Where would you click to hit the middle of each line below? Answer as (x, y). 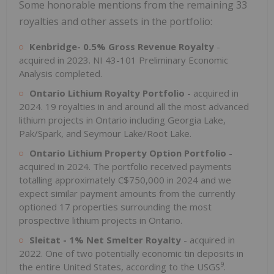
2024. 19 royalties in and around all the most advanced (134, 106)
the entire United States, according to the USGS (120, 266)
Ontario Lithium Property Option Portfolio (128, 153)
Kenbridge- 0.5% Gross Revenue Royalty (122, 46)
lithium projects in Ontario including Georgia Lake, (122, 120)
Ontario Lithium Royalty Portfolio (107, 93)
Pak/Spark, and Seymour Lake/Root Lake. (105, 133)
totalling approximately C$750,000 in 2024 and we (125, 180)
